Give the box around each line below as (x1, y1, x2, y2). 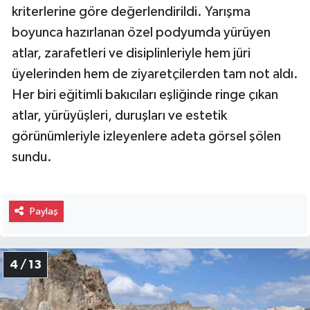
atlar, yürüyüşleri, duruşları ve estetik (12, 108, 227, 122)
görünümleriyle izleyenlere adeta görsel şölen (12, 129, 281, 143)
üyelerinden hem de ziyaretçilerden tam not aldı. (12, 66, 298, 81)
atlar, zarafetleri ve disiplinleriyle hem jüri (12, 46, 250, 60)
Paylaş (29, 206, 58, 217)
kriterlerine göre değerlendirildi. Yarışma (12, 4, 250, 19)
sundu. (12, 149, 52, 164)
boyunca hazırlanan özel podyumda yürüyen (12, 25, 271, 39)
